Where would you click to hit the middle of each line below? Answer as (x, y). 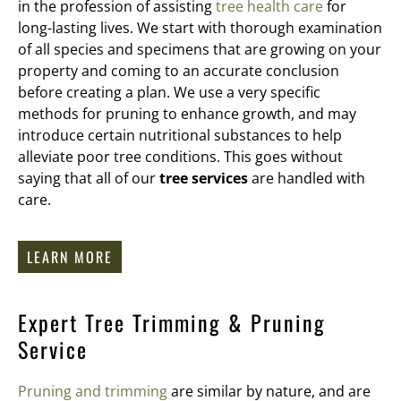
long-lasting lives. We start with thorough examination (200, 27)
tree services (204, 178)
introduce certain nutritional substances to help (180, 135)
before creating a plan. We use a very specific (169, 92)
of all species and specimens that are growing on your (200, 49)
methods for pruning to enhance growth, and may (187, 113)
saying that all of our (89, 178)
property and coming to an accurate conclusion (179, 70)
